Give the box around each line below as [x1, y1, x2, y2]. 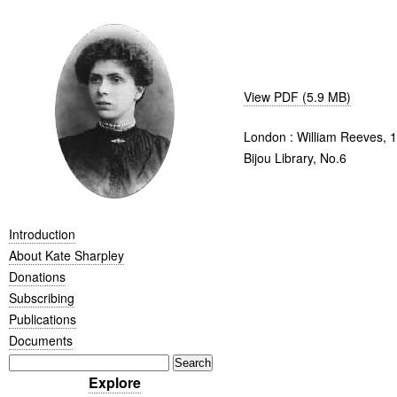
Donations [9, 267, 66, 285]
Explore [88, 371, 141, 393]
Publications [9, 309, 76, 328]
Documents [9, 331, 73, 349]
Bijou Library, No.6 [243, 149, 346, 167]
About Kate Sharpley [9, 245, 124, 264]
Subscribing [9, 288, 74, 307]
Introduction [9, 224, 75, 243]
